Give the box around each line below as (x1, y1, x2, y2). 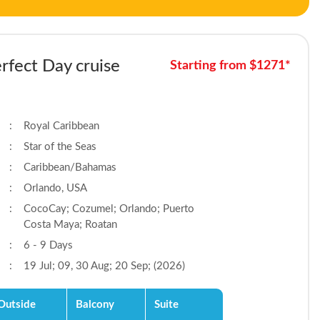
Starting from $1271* (169, 59, 291, 71)
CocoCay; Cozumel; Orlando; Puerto (24, 204, 195, 214)
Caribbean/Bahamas (24, 162, 117, 173)
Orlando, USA (24, 183, 88, 194)
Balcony (76, 299, 115, 310)
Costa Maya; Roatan (24, 219, 118, 230)
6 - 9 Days (24, 240, 74, 251)
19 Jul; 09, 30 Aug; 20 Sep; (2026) (24, 261, 186, 271)
